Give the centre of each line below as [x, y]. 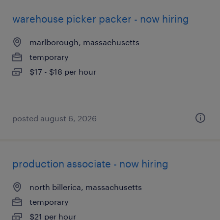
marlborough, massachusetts [84, 42]
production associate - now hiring [90, 164]
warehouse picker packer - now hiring [101, 19]
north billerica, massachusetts [86, 187]
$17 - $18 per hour [63, 71]
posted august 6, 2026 [55, 118]
